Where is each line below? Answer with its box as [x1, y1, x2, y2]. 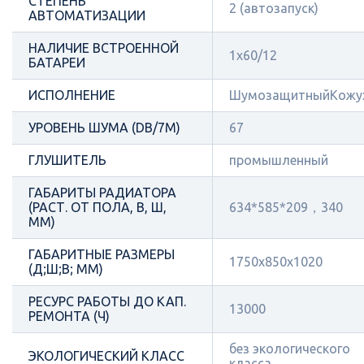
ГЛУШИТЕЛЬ [28, 152, 106, 167]
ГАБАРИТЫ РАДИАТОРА [28, 184, 176, 200]
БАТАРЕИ [28, 54, 85, 70]
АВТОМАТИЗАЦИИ [28, 7, 145, 23]
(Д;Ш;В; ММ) [28, 261, 103, 276]
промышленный [229, 152, 328, 167]
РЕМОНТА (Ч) [28, 308, 110, 323]
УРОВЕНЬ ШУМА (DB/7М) [28, 119, 180, 135]
